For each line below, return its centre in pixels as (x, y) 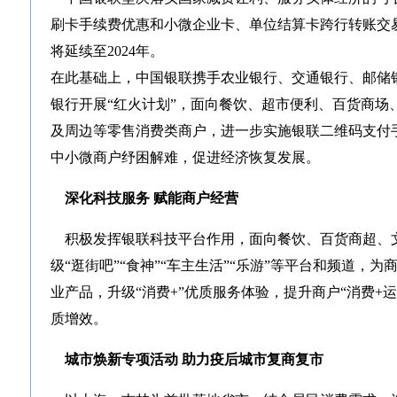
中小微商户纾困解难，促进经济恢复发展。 (185, 157)
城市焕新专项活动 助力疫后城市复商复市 (194, 359)
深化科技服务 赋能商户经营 (150, 198)
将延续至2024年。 (107, 51)
